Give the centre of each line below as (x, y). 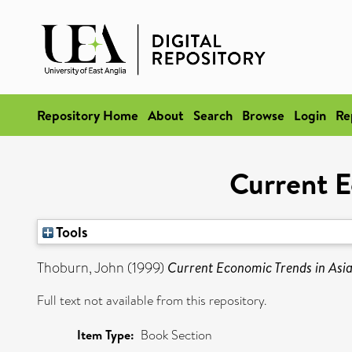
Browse (263, 115)
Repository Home (88, 115)
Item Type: (106, 335)
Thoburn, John (81, 268)
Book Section (176, 335)
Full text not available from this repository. (152, 301)
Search (213, 115)
